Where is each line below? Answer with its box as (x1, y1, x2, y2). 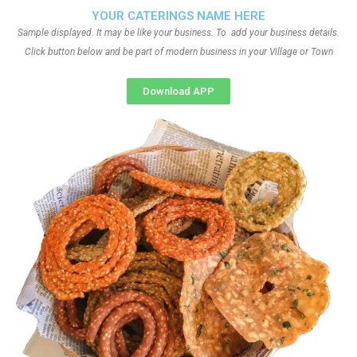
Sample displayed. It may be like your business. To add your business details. (18, 27, 339, 38)
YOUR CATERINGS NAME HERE (92, 9, 265, 23)
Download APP (143, 85, 214, 97)
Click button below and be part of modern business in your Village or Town (24, 46, 333, 57)
